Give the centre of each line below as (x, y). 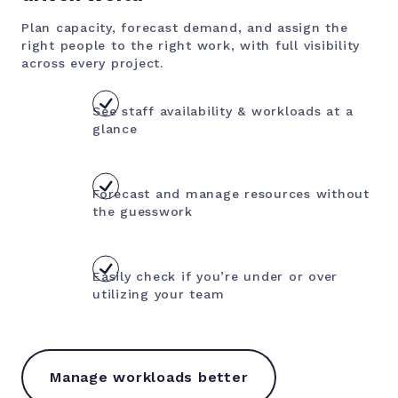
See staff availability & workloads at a (223, 111)
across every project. (92, 63)
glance (115, 128)
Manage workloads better (149, 377)
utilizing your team (159, 294)
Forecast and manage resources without (231, 193)
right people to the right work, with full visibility (191, 45)
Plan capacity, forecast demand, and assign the (185, 27)
